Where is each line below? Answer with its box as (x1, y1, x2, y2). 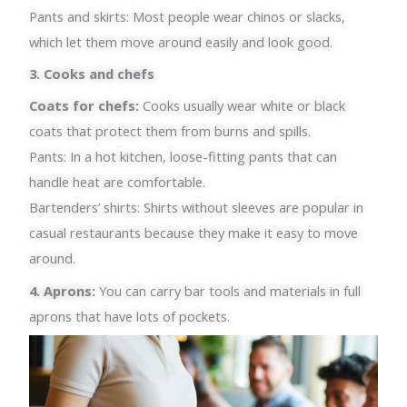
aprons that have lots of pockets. (29, 306, 231, 325)
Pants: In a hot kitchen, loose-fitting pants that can (29, 147, 338, 166)
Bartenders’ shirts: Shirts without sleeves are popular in (29, 198, 364, 217)
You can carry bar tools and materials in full (95, 281, 362, 300)
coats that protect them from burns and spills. (29, 122, 312, 141)
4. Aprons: (29, 281, 96, 300)
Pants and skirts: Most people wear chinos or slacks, (29, 6, 346, 25)
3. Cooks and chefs (29, 64, 155, 83)
